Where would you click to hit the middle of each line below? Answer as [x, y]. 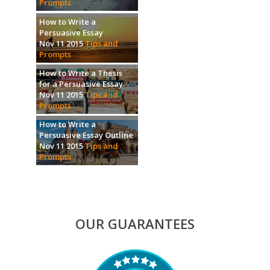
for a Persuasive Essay [81, 84]
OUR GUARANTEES [135, 224]
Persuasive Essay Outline [86, 135]
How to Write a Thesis [81, 73]
